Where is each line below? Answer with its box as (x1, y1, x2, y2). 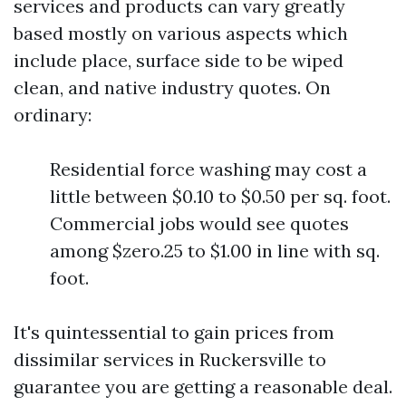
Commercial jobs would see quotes (50, 212, 349, 235)
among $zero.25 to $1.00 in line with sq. (50, 239, 380, 262)
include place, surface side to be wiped (14, 49, 343, 72)
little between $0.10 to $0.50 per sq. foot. (50, 185, 391, 208)
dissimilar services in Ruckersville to (14, 348, 326, 371)
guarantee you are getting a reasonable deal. (14, 375, 392, 398)
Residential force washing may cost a (50, 158, 367, 180)
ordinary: (14, 103, 92, 126)
